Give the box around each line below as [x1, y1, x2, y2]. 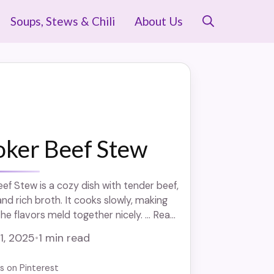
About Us [135, 14, 183, 28]
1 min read [38, 231, 90, 246]
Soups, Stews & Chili [10, 14, 115, 28]
